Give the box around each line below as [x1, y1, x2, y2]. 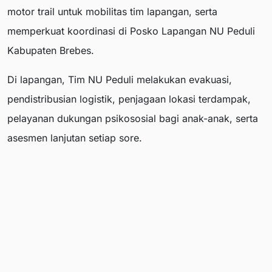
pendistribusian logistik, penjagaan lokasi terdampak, [7, 93, 251, 106]
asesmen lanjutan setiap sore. [7, 132, 142, 144]
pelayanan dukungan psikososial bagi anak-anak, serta [7, 112, 258, 125]
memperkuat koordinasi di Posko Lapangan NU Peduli [7, 25, 255, 38]
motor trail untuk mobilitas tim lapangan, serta [7, 5, 217, 18]
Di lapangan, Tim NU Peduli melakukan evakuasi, [7, 73, 232, 86]
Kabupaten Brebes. [7, 44, 94, 57]
